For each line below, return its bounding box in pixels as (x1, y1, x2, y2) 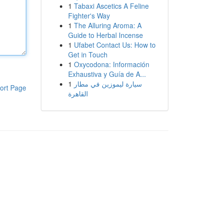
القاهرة (68, 89, 88, 98)
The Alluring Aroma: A (73, 20, 142, 30)
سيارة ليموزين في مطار (73, 79, 142, 89)
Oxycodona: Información (73, 59, 149, 69)
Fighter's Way (68, 11, 110, 20)
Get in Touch (68, 50, 108, 59)
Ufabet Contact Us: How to (73, 40, 156, 50)
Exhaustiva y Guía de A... (68, 69, 146, 79)
